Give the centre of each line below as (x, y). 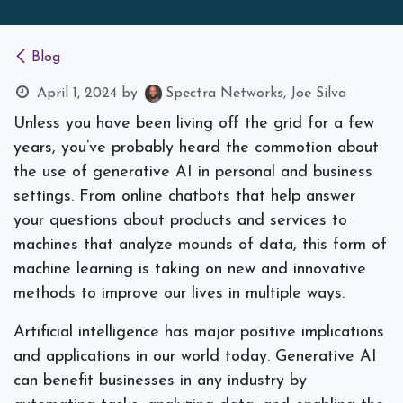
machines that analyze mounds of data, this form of (200, 246)
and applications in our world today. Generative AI (195, 357)
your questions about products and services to (180, 221)
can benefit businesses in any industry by (160, 381)
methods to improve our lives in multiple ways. (182, 294)
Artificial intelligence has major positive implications (199, 333)
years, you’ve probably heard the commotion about (196, 148)
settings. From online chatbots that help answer (184, 197)
